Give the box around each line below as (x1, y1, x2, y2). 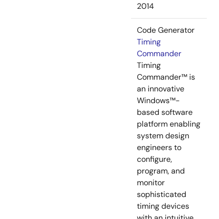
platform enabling (137, 119, 200, 130)
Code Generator (137, 25, 195, 36)
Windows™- (137, 95, 180, 106)
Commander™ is (137, 72, 195, 83)
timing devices (137, 201, 189, 212)
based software (137, 107, 193, 118)
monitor (137, 177, 165, 188)
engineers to (137, 142, 181, 153)
